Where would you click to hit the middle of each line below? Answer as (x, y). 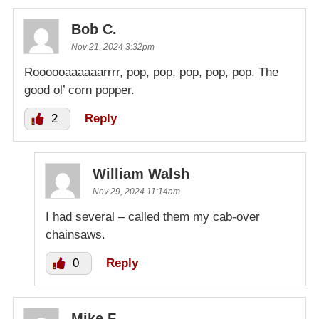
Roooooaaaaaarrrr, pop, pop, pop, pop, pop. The (151, 73)
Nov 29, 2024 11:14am (136, 192)
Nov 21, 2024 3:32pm (113, 47)
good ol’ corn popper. (79, 90)
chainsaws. (75, 235)
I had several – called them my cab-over (153, 217)
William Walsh (141, 174)
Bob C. (94, 30)
